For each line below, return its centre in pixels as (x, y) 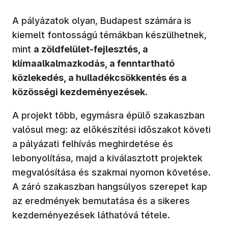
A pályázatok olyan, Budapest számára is (102, 20)
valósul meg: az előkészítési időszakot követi (111, 129)
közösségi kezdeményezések (79, 92)
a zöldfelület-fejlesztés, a (91, 49)
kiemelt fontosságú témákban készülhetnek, (109, 35)
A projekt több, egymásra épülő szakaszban (108, 115)
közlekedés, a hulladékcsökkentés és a (99, 77)
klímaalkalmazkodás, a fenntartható (93, 63)
